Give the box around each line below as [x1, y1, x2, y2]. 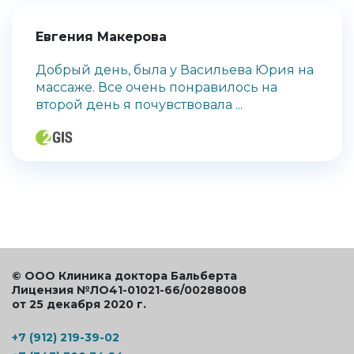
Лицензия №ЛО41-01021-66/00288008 [12, 282, 247, 297]
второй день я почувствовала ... [36, 97, 243, 113]
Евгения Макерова [36, 29, 167, 45]
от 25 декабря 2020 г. [12, 296, 146, 311]
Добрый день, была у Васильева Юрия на [36, 62, 314, 78]
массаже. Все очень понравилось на [36, 80, 277, 96]
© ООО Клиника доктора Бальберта [12, 268, 237, 283]
